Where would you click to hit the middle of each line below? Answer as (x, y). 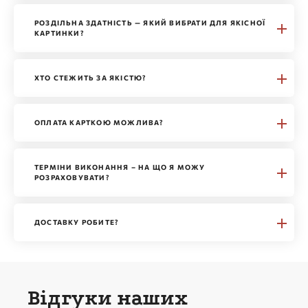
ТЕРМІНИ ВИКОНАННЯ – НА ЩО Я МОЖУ (120, 167)
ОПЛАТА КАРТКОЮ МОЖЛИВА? (99, 122)
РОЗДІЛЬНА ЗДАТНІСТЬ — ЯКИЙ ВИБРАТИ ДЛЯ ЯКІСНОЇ (150, 23)
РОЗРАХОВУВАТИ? (72, 177)
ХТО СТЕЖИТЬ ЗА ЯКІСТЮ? (91, 78)
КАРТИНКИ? (59, 33)
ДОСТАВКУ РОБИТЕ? (77, 222)
